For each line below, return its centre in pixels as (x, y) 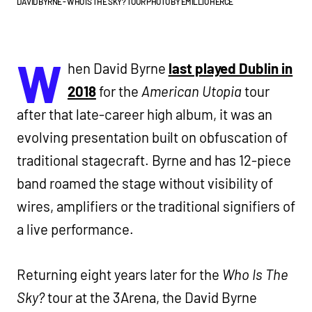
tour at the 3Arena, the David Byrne (151, 297)
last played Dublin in (231, 68)
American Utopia (192, 91)
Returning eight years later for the (120, 274)
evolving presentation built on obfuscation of (153, 137)
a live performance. (75, 229)
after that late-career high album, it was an (145, 114)
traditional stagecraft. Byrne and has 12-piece (154, 160)
